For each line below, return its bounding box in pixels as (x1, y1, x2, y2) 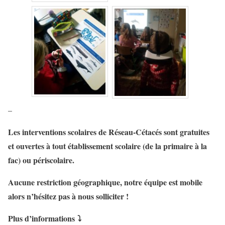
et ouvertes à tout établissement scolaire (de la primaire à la (8, 140, 207, 152)
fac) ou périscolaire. (8, 154, 74, 166)
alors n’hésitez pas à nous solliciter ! (8, 190, 131, 202)
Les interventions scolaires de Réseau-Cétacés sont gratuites (8, 126, 209, 138)
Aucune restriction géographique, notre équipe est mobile (8, 176, 202, 188)
